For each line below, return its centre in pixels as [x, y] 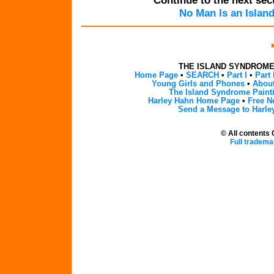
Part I [237, 75]
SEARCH [202, 75]
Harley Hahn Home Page [194, 101]
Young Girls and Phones [198, 84]
